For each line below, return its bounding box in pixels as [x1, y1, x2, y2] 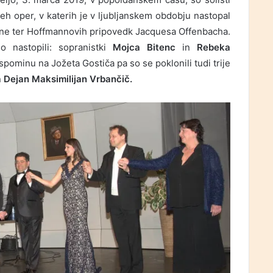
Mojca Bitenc [106, 41, 182, 54]
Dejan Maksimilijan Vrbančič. [4, 73, 132, 85]
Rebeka [197, 41, 230, 54]
